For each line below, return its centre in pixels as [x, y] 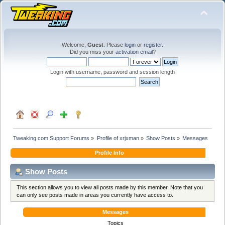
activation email [134, 52]
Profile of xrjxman [118, 138]
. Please [114, 45]
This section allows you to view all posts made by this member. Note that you [110, 187]
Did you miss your [92, 52]
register [153, 45]
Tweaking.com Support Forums [51, 138]
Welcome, [75, 45]
